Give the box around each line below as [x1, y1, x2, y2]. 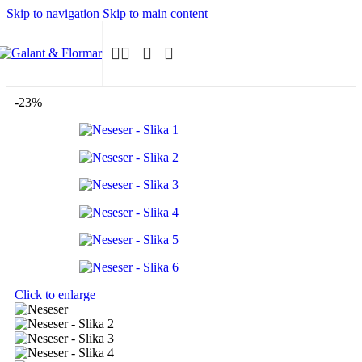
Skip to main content [103, 6, 208, 20]
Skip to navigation [6, 6, 103, 20]
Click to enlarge [15, 288, 95, 301]
